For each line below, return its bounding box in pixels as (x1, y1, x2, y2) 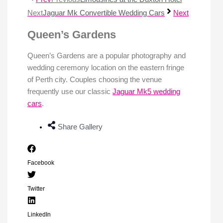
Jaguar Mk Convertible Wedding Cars (43, 8, 165, 17)
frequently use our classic (27, 87, 112, 96)
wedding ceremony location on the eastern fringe (27, 63, 184, 72)
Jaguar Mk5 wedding (112, 87, 180, 96)
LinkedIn (27, 211, 51, 218)
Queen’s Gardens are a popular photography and (27, 51, 186, 60)
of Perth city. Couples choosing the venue (27, 75, 162, 84)
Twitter (27, 185, 45, 192)
